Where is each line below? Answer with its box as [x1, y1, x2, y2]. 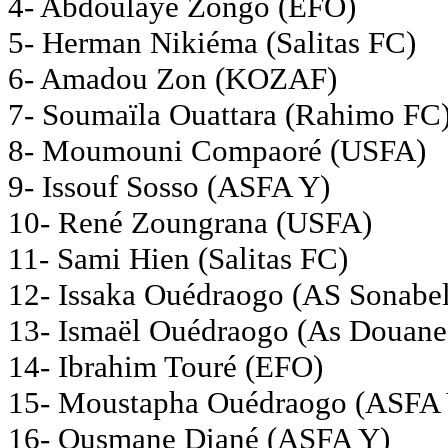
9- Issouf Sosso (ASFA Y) [8, 168, 330, 204]
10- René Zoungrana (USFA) [8, 204, 372, 240]
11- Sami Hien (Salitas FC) [8, 240, 348, 276]
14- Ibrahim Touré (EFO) [8, 348, 323, 384]
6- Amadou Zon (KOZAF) [8, 60, 337, 96]
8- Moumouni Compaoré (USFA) [8, 132, 426, 168]
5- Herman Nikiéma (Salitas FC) [8, 24, 416, 60]
